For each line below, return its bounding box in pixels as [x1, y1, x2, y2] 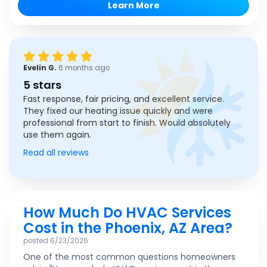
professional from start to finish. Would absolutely [23, 117, 231, 129]
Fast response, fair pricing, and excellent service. [23, 93, 224, 105]
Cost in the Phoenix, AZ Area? [23, 218, 232, 238]
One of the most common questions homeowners [23, 251, 235, 263]
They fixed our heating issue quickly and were [23, 105, 213, 117]
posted [23, 236, 50, 246]
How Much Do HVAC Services [23, 203, 231, 223]
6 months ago [58, 63, 110, 73]
